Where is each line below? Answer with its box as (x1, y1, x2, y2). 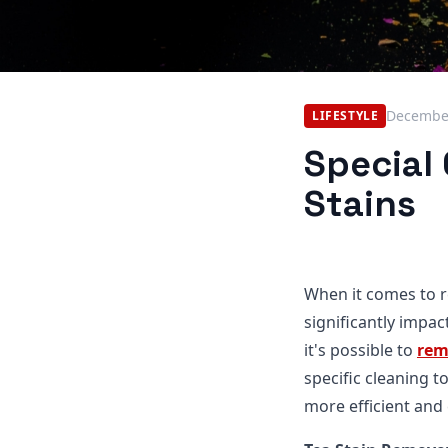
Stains (304, 181, 416, 227)
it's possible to (304, 339, 417, 361)
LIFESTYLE (312, 107, 379, 124)
